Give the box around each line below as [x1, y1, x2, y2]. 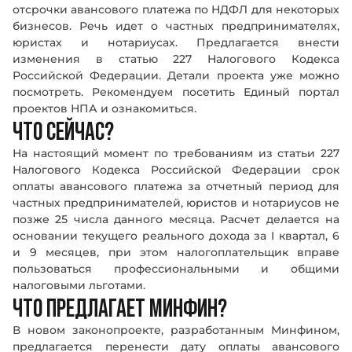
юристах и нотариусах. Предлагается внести [13, 35, 339, 49]
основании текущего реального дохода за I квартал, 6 [13, 229, 339, 243]
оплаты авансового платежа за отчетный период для [13, 179, 339, 193]
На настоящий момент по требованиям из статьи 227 [13, 146, 339, 160]
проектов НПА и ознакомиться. [13, 101, 196, 115]
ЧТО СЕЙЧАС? [13, 117, 114, 145]
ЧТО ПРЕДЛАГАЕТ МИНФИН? [13, 294, 227, 322]
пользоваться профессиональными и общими [13, 262, 339, 276]
